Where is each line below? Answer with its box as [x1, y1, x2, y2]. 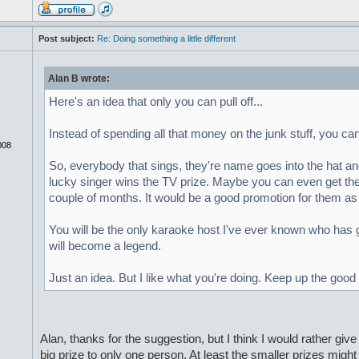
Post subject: [38, 34, 95, 43]
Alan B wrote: [47, 73, 110, 84]
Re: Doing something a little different [96, 34, 236, 43]
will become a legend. [48, 240, 161, 252]
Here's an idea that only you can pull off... [48, 95, 263, 108]
